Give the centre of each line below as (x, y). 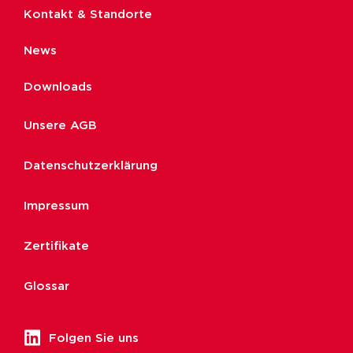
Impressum (56, 206)
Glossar (46, 287)
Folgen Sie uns (94, 339)
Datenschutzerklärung (91, 166)
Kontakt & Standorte (88, 15)
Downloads (58, 87)
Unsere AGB (60, 126)
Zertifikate (56, 247)
